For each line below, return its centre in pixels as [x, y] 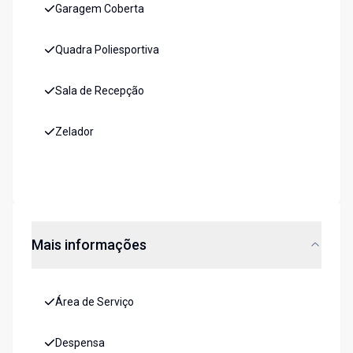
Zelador [74, 132]
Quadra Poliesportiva [107, 50]
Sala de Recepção [100, 91]
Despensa [80, 343]
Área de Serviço [95, 302]
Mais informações [89, 245]
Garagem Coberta [100, 9]
